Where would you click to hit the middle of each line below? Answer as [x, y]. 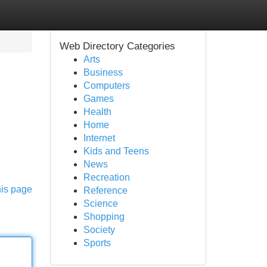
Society [99, 230]
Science [100, 204]
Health [97, 112]
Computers [106, 86]
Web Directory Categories [117, 46]
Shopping [104, 217]
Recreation [106, 177]
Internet [99, 138]
